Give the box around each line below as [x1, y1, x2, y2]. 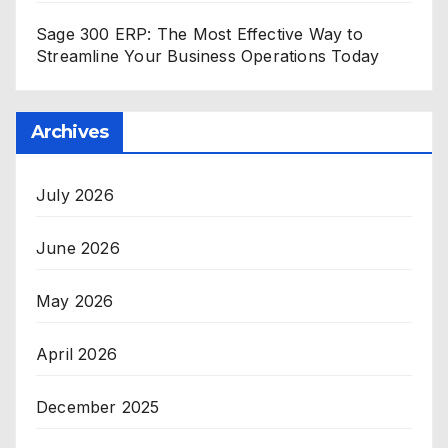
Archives [31, 120, 108, 143]
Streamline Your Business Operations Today [36, 45, 380, 66]
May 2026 [36, 290, 114, 311]
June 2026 [36, 237, 120, 258]
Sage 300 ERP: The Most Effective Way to [36, 23, 363, 44]
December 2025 [36, 396, 160, 417]
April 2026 [36, 343, 117, 364]
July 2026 [36, 184, 114, 205]
